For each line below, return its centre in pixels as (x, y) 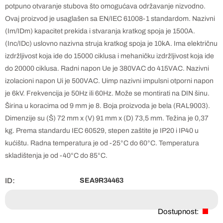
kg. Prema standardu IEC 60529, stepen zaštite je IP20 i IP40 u (102, 131)
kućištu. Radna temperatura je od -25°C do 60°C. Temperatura (102, 143)
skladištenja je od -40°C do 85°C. (56, 156)
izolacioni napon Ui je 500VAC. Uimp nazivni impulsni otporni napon (109, 81)
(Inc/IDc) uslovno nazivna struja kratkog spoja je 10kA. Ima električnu (111, 44)
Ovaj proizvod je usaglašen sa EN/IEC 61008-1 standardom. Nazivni (110, 19)
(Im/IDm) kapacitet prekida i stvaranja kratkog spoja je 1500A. (100, 31)
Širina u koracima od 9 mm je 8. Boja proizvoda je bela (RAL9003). (108, 106)
